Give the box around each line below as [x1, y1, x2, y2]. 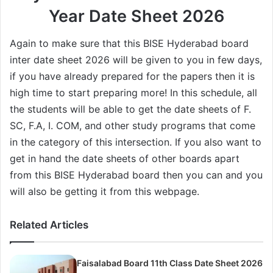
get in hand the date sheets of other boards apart [10, 152, 239, 165]
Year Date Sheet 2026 [48, 5, 225, 26]
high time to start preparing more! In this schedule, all [10, 87, 257, 99]
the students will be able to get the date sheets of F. [10, 103, 251, 116]
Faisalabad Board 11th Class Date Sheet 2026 [77, 258, 263, 269]
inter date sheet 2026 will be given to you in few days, [10, 54, 262, 66]
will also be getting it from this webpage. [10, 185, 199, 198]
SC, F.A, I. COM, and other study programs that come [10, 119, 255, 132]
